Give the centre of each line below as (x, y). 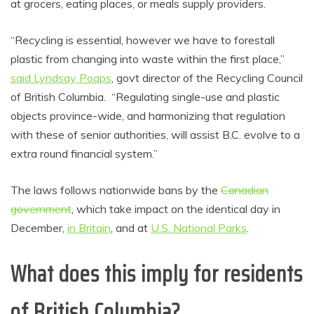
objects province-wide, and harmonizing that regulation (148, 116)
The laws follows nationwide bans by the (116, 190)
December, (39, 228)
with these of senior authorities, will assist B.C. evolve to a (155, 135)
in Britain (89, 228)
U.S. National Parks (199, 228)
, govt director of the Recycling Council (207, 78)
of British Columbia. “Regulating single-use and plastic (145, 97)
